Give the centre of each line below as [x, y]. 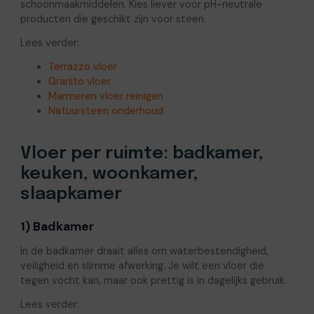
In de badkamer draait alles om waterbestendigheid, [144, 251]
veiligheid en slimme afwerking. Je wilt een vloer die [142, 265]
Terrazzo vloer [82, 66]
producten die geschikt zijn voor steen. [113, 19]
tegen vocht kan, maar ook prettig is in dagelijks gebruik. [153, 280]
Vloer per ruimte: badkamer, [142, 153]
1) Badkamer [57, 227]
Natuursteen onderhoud [105, 110]
